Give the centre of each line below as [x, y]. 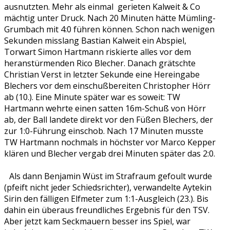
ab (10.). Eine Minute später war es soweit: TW [92, 97]
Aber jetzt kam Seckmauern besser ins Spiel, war [97, 221]
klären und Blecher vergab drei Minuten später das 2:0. [110, 153]
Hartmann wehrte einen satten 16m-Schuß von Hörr [105, 108]
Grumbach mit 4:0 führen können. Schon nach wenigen [109, 29]
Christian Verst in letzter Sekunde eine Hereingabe [102, 74]
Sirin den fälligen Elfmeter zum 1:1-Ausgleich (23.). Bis [106, 198]
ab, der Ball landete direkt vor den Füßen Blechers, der [109, 119]
